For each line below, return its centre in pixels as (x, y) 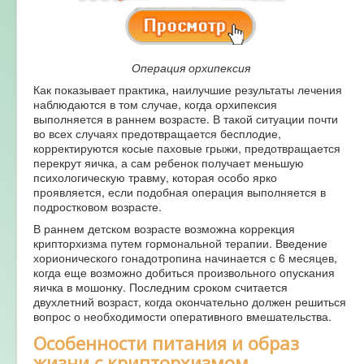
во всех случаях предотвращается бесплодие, (157, 133)
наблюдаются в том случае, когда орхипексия (155, 104)
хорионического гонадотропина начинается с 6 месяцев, (185, 257)
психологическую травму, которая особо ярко (155, 177)
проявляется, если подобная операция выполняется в (180, 191)
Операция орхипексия (191, 67)
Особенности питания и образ (166, 342)
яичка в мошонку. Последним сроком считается (160, 286)
